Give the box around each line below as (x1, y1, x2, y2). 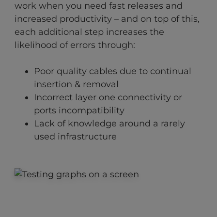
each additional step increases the (15, 27, 164, 38)
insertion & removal (34, 79, 119, 90)
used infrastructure (34, 131, 117, 142)
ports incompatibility (34, 105, 124, 116)
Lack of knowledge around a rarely (34, 118, 185, 129)
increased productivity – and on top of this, (15, 14, 200, 25)
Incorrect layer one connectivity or (34, 92, 182, 103)
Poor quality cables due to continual (34, 66, 191, 77)
